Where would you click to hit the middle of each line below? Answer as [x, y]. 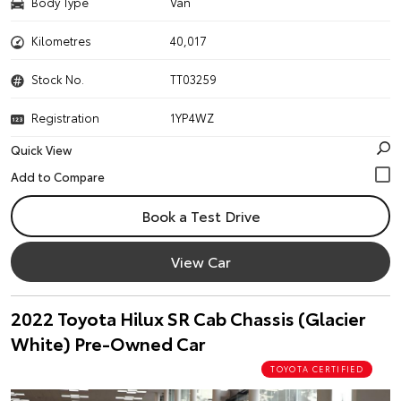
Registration [65, 117]
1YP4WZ [192, 117]
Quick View [41, 149]
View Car [200, 261]
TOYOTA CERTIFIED [317, 368]
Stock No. [58, 79]
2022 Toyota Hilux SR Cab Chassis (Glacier [188, 318]
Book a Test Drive [200, 215]
